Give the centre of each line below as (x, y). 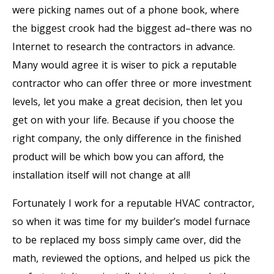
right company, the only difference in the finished (127, 138)
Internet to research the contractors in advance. (124, 46)
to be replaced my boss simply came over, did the (127, 239)
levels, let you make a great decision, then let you (127, 101)
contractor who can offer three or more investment (132, 83)
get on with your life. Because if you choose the (123, 120)
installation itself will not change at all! (101, 175)
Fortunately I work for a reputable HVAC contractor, (133, 203)
